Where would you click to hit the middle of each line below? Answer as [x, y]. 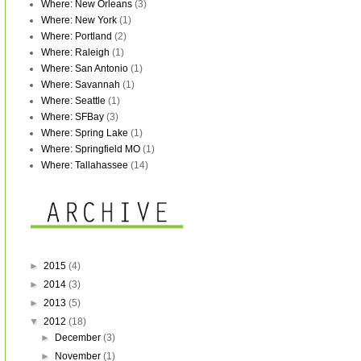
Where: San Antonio [85, 68]
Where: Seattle [73, 101]
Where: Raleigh [75, 52]
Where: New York [79, 20]
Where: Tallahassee [85, 165]
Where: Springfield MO [91, 149]
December [79, 338]
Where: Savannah [81, 85]
